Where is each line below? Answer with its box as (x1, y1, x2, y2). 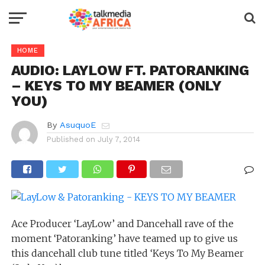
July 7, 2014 (97, 135, 140, 144)
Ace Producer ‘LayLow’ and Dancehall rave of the (11, 218, 234, 230)
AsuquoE (59, 120, 96, 130)
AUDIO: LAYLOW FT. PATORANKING (11, 62, 249, 79)
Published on (46, 135, 95, 144)
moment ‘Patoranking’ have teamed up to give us (11, 232, 238, 244)
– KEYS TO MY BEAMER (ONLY (11, 77, 221, 94)
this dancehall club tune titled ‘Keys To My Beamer (11, 247, 244, 259)
